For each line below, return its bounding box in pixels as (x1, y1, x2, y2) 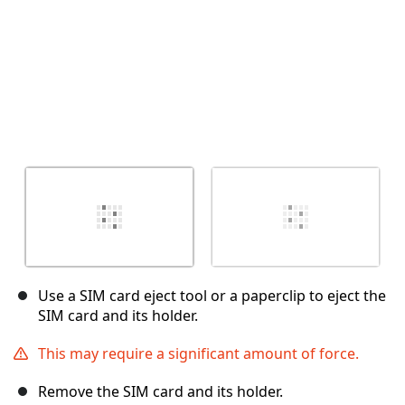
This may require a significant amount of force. (38, 344, 359, 364)
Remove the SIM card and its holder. (38, 381, 283, 402)
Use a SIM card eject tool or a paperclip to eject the (38, 286, 386, 306)
